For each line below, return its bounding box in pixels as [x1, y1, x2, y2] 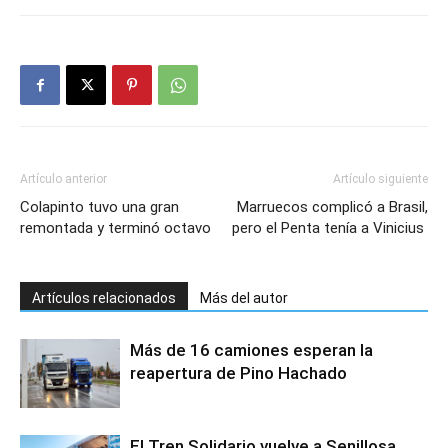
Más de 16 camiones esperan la [130, 339, 373, 360]
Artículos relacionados [32, 289, 176, 306]
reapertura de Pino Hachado [130, 362, 347, 383]
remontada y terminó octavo [20, 218, 211, 237]
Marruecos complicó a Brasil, [237, 197, 428, 216]
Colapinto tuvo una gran [20, 197, 179, 216]
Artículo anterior [20, 171, 107, 186]
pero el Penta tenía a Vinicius [232, 218, 428, 237]
